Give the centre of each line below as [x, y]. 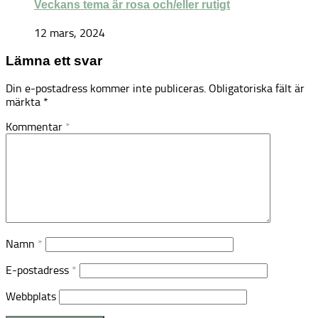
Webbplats [31, 297]
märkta [24, 102]
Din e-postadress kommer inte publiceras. [106, 89]
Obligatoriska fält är [257, 89]
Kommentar [35, 127]
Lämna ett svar [54, 60]
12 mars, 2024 [70, 33]
